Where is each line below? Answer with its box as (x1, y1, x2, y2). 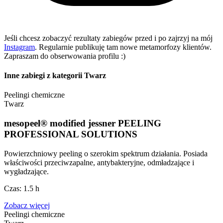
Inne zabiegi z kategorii (4, 71, 84, 80)
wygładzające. (4, 167, 49, 176)
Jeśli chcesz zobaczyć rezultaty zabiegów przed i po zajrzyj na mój (4, 33, 213, 42)
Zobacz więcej (4, 201, 50, 210)
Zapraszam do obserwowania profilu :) (4, 51, 125, 60)
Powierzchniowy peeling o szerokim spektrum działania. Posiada (4, 149, 208, 158)
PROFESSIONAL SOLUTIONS (4, 129, 137, 140)
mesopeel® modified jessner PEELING (4, 118, 161, 129)
